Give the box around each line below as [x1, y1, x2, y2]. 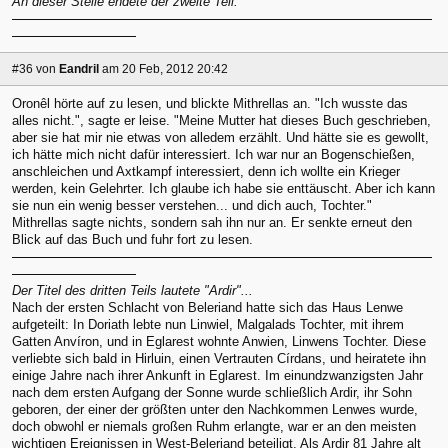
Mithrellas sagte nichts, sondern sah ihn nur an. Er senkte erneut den [12, 214, 412, 230]
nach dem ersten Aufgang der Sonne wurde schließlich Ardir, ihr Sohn [12, 384, 412, 400]
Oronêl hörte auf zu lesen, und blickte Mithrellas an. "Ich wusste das [12, 95, 408, 111]
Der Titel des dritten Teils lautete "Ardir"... [12, 282, 253, 298]
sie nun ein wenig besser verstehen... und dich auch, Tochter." [12, 197, 372, 213]
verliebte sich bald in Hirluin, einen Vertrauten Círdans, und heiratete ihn [12, 350, 426, 366]
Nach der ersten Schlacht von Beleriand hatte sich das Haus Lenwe [12, 299, 403, 315]
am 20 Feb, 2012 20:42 [102, 61, 228, 76]
